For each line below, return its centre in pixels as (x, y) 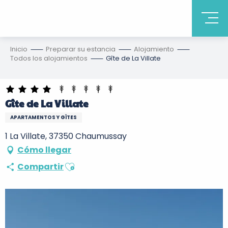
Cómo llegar (44, 150)
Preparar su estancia (81, 49)
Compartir (40, 167)
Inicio (19, 49)
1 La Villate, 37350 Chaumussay (66, 136)
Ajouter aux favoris (101, 163)
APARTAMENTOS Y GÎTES (44, 117)
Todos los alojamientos (49, 58)
